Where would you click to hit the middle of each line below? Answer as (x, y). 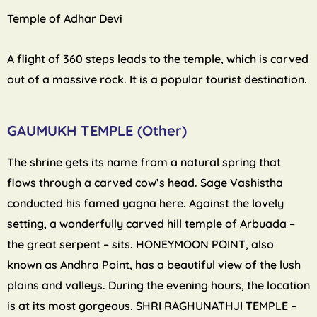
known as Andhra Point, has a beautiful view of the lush (154, 265)
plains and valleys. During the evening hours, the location (158, 286)
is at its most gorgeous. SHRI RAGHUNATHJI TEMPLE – (152, 306)
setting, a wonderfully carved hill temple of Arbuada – (151, 224)
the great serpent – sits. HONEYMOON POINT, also (140, 244)
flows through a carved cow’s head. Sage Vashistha (145, 183)
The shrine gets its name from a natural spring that (144, 162)
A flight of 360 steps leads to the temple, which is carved (158, 59)
